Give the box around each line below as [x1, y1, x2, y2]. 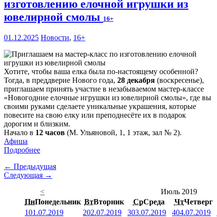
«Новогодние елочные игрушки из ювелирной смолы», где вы [4, 93, 211, 102]
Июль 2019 [161, 187, 198, 196]
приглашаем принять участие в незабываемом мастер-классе [4, 85, 204, 93]
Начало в [4, 128, 35, 137]
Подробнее [4, 146, 40, 155]
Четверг [184, 198, 213, 206]
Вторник [93, 198, 124, 206]
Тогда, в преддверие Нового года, [4, 76, 117, 85]
